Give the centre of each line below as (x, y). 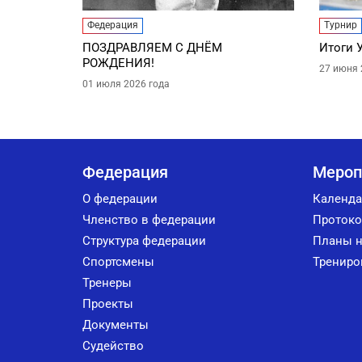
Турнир (340, 25)
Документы (116, 325)
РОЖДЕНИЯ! (118, 63)
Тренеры (107, 283)
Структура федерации (144, 241)
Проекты (108, 304)
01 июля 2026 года (126, 84)
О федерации (120, 199)
